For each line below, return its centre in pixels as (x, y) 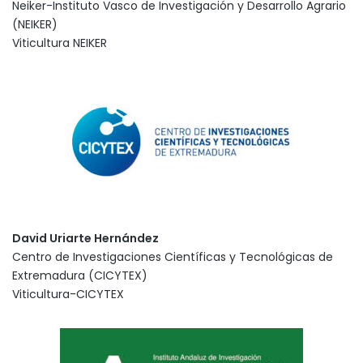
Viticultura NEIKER (60, 43)
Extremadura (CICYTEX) (80, 275)
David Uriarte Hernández (85, 238)
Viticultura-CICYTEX (68, 294)
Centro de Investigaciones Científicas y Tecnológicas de (173, 256)
